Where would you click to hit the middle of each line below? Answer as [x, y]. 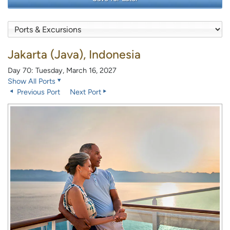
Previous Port [37, 92]
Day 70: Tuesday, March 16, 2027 [62, 71]
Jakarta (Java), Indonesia [74, 55]
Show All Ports [32, 81]
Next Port [85, 92]
